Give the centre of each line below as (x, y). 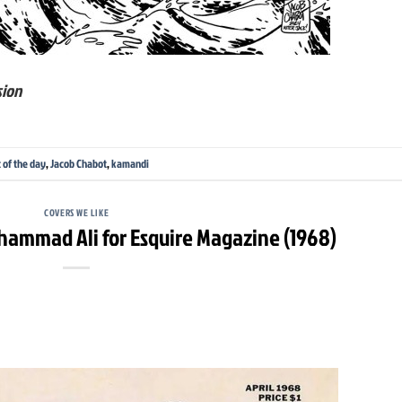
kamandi (130, 163)
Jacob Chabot (79, 163)
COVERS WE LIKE (77, 212)
